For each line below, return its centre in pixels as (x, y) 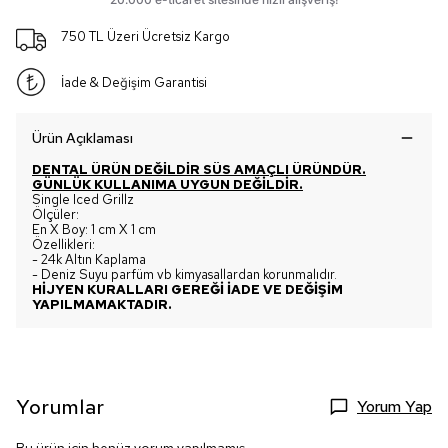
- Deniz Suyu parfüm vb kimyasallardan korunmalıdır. (184, 274)
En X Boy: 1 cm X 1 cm (94, 229)
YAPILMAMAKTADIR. (102, 304)
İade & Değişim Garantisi (133, 82)
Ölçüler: (55, 214)
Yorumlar (60, 407)
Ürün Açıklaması (82, 138)
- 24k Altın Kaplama (89, 259)
